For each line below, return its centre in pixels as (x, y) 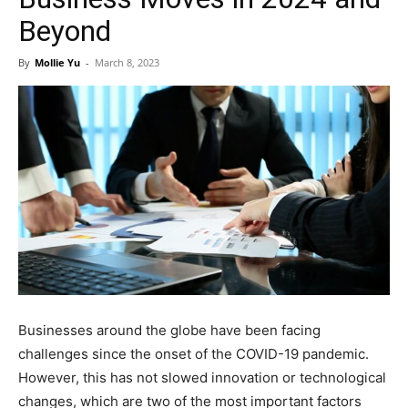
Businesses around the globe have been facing (169, 330)
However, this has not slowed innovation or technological (202, 377)
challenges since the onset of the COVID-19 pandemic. (194, 353)
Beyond (65, 31)
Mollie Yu (57, 62)
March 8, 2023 (127, 62)
